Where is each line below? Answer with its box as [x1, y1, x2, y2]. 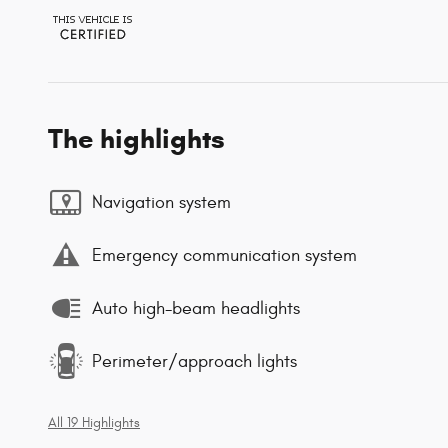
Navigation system [92, 191, 231, 213]
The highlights [48, 122, 225, 157]
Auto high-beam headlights [92, 297, 300, 319]
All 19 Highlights [48, 415, 140, 432]
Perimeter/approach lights [92, 350, 297, 372]
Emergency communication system [92, 244, 357, 266]
